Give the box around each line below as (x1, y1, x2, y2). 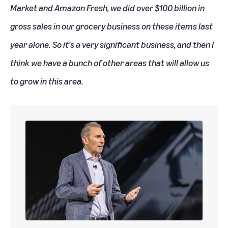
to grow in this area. (10, 75, 83, 87)
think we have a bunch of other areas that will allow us (10, 57, 209, 68)
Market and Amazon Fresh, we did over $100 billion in (10, 2, 205, 13)
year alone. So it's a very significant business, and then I (10, 39, 214, 50)
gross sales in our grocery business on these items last (10, 20, 213, 32)
